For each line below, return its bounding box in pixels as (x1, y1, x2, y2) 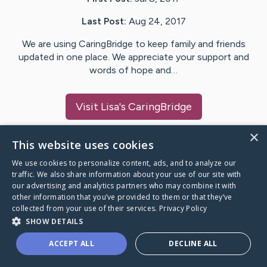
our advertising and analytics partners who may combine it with (12, 181, 237, 191)
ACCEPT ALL (49, 238, 95, 249)
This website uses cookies (12, 138, 154, 152)
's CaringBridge (119, 100, 192, 114)
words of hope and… (89, 64, 178, 76)
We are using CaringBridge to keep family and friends (21, 38, 246, 50)
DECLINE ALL (169, 238, 218, 249)
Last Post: (81, 15, 126, 27)
